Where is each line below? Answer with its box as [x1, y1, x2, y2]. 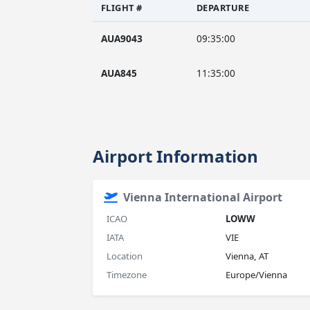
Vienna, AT [225, 250, 268, 262]
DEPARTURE [196, 1, 250, 14]
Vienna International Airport [122, 190, 282, 205]
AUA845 [100, 66, 137, 80]
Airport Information [92, 145, 258, 167]
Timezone [106, 268, 147, 281]
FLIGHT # [100, 1, 143, 14]
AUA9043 [100, 32, 143, 45]
